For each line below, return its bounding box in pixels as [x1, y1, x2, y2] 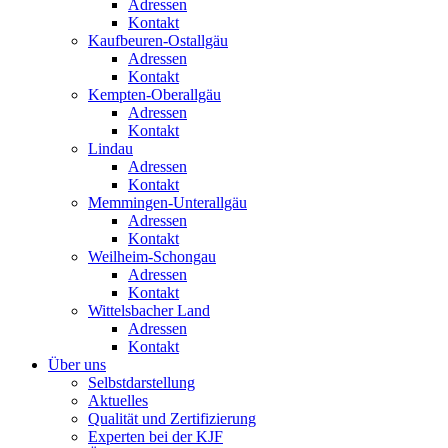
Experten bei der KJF [88, 428, 223, 445]
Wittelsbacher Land [88, 302, 210, 319]
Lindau [88, 140, 133, 157]
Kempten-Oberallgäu [88, 86, 221, 103]
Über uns [48, 356, 106, 373]
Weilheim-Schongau [88, 248, 216, 265]
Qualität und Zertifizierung [88, 410, 256, 427]
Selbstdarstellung [88, 374, 195, 391]
